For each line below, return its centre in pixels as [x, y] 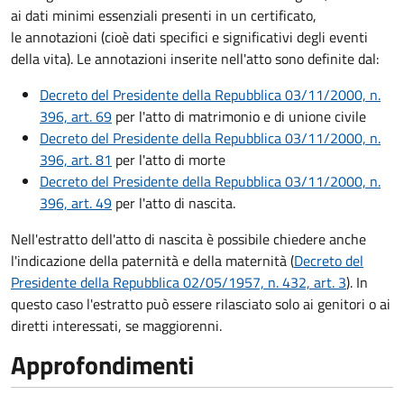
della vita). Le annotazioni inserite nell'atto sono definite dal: [195, 59]
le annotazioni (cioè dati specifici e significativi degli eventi [189, 37]
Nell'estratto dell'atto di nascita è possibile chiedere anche [188, 239]
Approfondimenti [102, 365]
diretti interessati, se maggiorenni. [116, 326]
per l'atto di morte [169, 160]
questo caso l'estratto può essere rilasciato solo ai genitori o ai [201, 304]
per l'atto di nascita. [174, 203]
